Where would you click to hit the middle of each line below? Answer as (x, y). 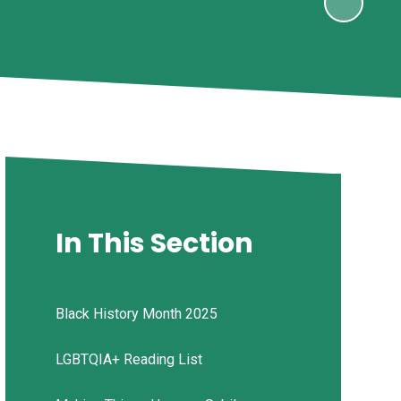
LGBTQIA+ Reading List (128, 360)
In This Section (154, 244)
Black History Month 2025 (136, 314)
